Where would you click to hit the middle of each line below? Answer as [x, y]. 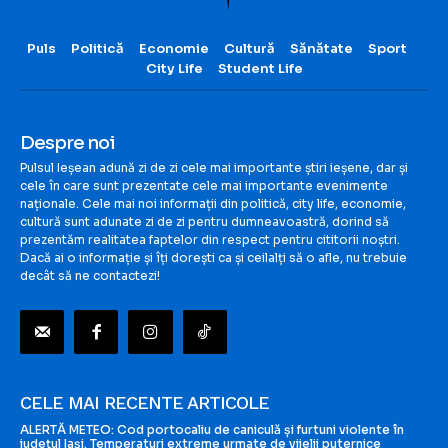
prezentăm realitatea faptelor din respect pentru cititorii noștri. [210, 240]
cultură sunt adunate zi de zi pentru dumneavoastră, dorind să [204, 222]
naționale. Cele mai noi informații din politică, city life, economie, [213, 204]
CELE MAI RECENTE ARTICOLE [144, 403]
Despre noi [67, 143]
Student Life [260, 69]
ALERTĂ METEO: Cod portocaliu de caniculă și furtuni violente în [212, 430]
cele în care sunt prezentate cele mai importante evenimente [204, 186]
